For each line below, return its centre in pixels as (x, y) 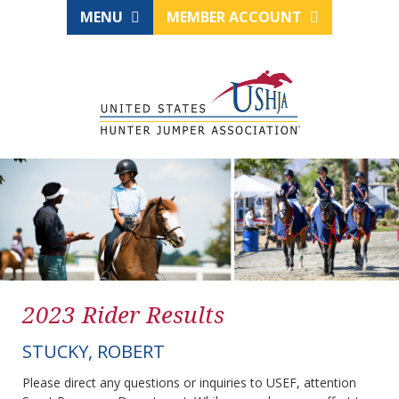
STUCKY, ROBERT (94, 352)
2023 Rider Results (123, 315)
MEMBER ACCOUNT (236, 17)
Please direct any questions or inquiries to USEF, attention (189, 383)
